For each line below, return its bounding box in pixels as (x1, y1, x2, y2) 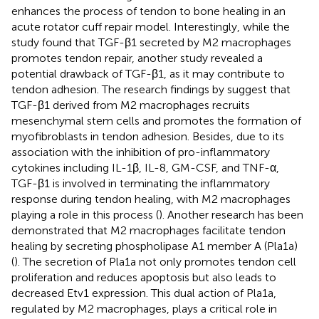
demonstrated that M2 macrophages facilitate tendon (11, 223, 286, 237)
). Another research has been (159, 207, 303, 221)
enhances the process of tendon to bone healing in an (11, 4, 286, 18)
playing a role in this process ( (11, 207, 159, 221)
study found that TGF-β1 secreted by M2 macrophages (11, 35, 291, 49)
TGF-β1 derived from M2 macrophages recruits (11, 98, 250, 112)
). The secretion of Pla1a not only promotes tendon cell (14, 254, 296, 268)
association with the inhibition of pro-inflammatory (11, 145, 270, 159)
